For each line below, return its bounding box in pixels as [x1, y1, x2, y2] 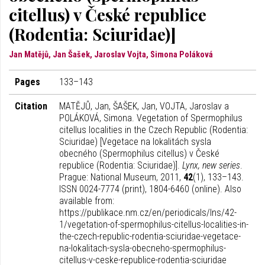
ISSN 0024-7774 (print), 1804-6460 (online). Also [59, 183, 241, 195]
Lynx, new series [182, 160, 240, 171]
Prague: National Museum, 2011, [59, 172, 183, 183]
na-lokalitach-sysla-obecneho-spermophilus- [59, 243, 226, 254]
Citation [15, 101, 47, 112]
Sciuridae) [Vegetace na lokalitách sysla [59, 136, 211, 147]
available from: [59, 195, 114, 206]
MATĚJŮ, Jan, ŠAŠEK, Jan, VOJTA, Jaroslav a [59, 101, 229, 112]
